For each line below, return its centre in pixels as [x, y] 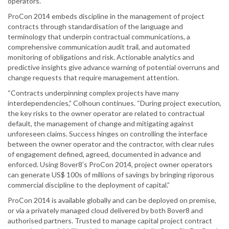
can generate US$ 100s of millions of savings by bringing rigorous [111, 175]
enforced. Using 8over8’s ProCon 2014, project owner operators [110, 165]
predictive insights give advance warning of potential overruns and [113, 67]
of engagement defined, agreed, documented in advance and [104, 154]
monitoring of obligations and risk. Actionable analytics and [101, 57]
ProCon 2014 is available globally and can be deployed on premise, [112, 200]
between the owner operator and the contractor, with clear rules [111, 144]
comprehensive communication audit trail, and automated [99, 47]
